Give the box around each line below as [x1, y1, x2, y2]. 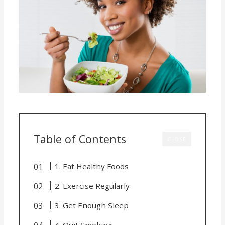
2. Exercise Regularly [54, 180, 130, 191]
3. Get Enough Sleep [54, 200, 129, 210]
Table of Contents [34, 131, 127, 146]
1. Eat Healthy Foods [54, 161, 129, 171]
